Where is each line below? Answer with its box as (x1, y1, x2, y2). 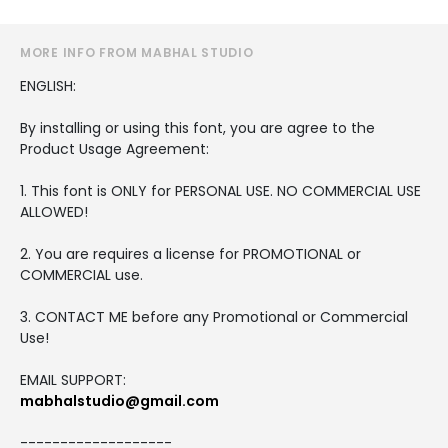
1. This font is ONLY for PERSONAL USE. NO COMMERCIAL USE (20, 180, 421, 201)
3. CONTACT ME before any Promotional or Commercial (20, 306, 408, 327)
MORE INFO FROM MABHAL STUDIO (20, 43, 254, 61)
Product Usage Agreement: (20, 138, 209, 159)
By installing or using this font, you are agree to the (20, 117, 375, 138)
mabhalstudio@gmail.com (20, 390, 219, 411)
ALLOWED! (20, 201, 88, 222)
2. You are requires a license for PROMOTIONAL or (20, 243, 361, 264)
